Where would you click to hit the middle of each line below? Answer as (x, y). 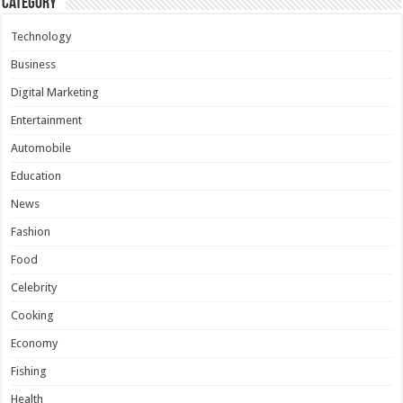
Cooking (33, 316)
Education (36, 176)
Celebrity (34, 288)
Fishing (29, 372)
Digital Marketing (55, 93)
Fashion (31, 232)
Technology (41, 37)
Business (34, 65)
